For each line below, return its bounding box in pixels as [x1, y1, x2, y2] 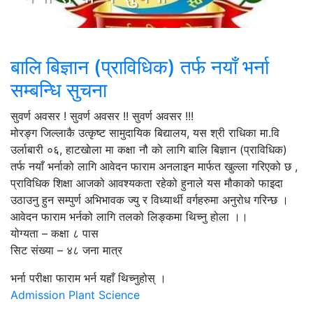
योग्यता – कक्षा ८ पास [10, 226, 99, 240]
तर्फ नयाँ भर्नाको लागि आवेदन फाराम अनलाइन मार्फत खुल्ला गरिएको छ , [10, 159, 298, 173]
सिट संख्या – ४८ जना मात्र [10, 243, 122, 257]
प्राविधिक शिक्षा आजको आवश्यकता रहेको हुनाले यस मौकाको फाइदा [10, 176, 283, 190]
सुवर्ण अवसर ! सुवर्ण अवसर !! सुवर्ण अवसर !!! [10, 109, 194, 123]
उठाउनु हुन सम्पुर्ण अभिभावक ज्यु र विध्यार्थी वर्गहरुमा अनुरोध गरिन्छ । [10, 193, 289, 207]
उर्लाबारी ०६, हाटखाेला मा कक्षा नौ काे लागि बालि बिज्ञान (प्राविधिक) [10, 143, 287, 156]
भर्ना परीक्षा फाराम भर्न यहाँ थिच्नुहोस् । [10, 271, 166, 285]
